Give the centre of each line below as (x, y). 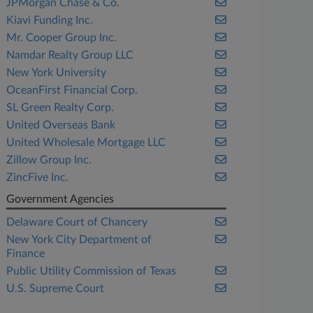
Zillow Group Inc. (49, 160)
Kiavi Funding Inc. (50, 20)
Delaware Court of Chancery (77, 222)
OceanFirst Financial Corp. (72, 90)
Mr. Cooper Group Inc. (62, 38)
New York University (57, 73)
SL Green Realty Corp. (60, 108)
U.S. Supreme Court (56, 289)
